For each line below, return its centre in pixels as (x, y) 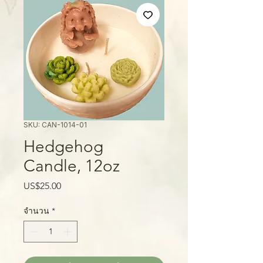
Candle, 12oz (72, 166)
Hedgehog (63, 146)
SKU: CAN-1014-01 (55, 125)
